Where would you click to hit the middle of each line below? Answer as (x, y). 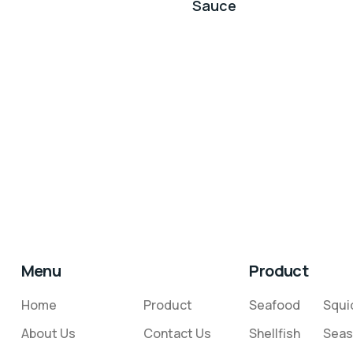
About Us (48, 334)
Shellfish (275, 334)
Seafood (275, 305)
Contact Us (177, 334)
